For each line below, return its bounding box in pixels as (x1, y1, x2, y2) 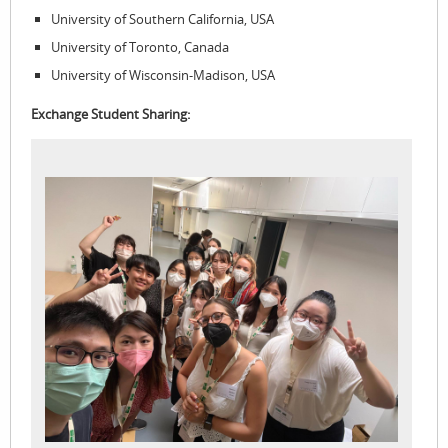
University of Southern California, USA (50, 10, 274, 28)
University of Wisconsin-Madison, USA (50, 66, 275, 84)
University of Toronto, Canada (50, 38, 229, 56)
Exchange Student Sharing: (31, 105, 190, 123)
